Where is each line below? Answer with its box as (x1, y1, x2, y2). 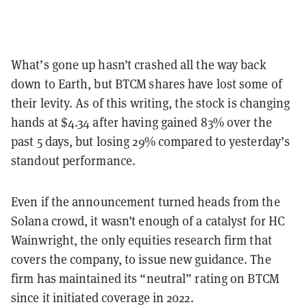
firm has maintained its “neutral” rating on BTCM (11, 270, 279, 286)
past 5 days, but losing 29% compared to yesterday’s (11, 133, 291, 149)
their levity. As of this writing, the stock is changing (11, 95, 291, 111)
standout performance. (11, 152, 136, 169)
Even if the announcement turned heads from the (11, 193, 280, 210)
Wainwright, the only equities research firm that (11, 232, 272, 248)
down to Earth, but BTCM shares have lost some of (11, 75, 282, 92)
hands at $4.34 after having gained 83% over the (11, 114, 272, 130)
